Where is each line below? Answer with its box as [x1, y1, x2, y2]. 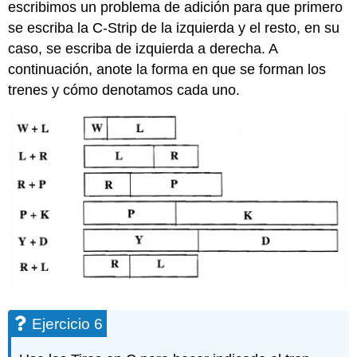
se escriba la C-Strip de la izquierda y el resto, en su [8, 20, 340, 37]
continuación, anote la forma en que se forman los [8, 61, 327, 78]
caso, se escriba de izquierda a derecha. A [8, 41, 278, 57]
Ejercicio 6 [32, 315, 104, 332]
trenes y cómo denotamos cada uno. [8, 82, 241, 99]
